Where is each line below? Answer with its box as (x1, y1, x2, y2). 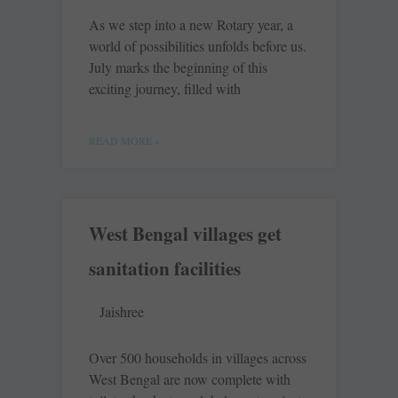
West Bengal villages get (89, 220, 282, 248)
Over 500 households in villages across (89, 348, 306, 368)
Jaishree (99, 302, 144, 322)
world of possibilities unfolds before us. (89, 36, 306, 56)
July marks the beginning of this (89, 58, 267, 77)
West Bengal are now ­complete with (89, 370, 291, 389)
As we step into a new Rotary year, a (89, 15, 293, 35)
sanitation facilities (89, 255, 241, 283)
